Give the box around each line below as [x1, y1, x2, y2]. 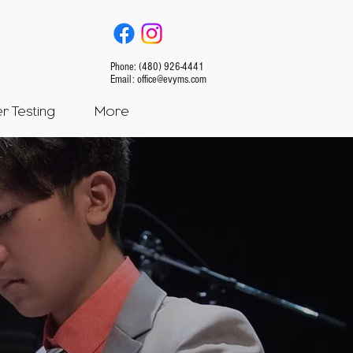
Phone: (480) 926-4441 [110, 61, 204, 73]
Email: [110, 73, 137, 86]
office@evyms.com [137, 73, 206, 86]
